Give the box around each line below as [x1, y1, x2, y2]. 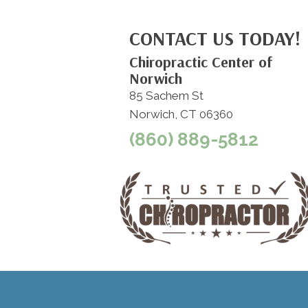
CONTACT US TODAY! [129, 26, 300, 51]
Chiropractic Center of [129, 52, 273, 72]
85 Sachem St [129, 89, 203, 103]
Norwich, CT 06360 [129, 107, 233, 122]
